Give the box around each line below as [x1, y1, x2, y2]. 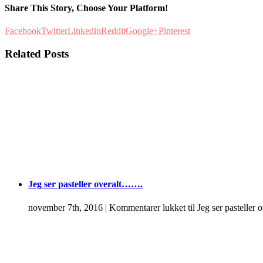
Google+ [126, 26, 159, 36]
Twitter [41, 26, 68, 36]
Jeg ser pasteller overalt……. [28, 179, 143, 190]
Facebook [5, 26, 41, 36]
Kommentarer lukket [109, 202, 186, 213]
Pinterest [159, 26, 190, 36]
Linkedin [68, 26, 101, 36]
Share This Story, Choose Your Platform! [5, 3, 168, 14]
